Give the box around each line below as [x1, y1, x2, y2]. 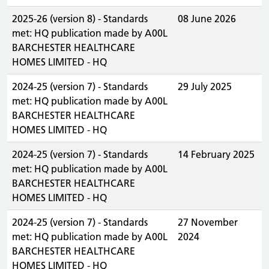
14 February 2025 [178, 148, 255, 160]
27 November [178, 216, 238, 228]
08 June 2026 [178, 13, 236, 25]
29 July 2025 [178, 80, 232, 92]
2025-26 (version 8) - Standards [12, 13, 148, 25]
